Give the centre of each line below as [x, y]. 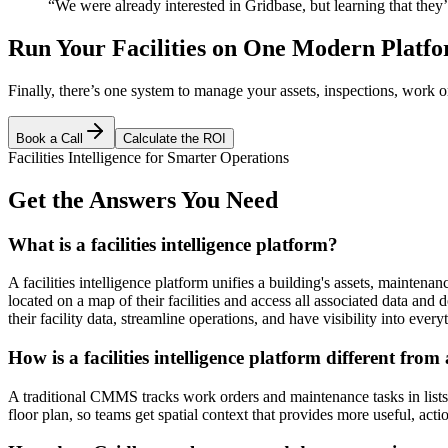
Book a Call [49, 138]
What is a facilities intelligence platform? [173, 244]
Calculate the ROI [174, 138]
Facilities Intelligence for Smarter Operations [148, 157]
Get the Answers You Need [143, 199]
